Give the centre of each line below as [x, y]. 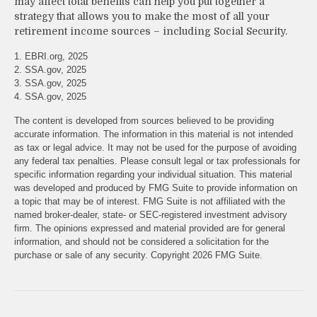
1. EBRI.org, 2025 [51, 56]
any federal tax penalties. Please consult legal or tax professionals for [157, 161]
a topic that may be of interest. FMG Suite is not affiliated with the [150, 201]
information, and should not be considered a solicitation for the [142, 241]
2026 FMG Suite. [227, 255]
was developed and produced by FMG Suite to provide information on [156, 188]
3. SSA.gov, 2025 [50, 83]
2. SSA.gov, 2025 [50, 69]
